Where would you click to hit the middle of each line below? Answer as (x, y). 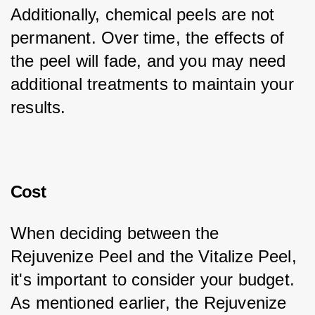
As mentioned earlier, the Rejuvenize (151, 302)
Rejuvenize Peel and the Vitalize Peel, (156, 256)
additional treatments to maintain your (155, 84)
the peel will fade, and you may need (151, 60)
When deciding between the (117, 233)
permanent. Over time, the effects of (150, 37)
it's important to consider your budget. (155, 279)
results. (38, 107)
